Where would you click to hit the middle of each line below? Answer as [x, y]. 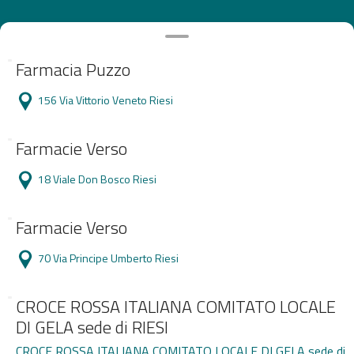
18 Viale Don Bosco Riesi [97, 179]
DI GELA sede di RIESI [92, 327]
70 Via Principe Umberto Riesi [108, 258]
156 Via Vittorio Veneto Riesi [105, 100]
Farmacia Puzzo [73, 70]
